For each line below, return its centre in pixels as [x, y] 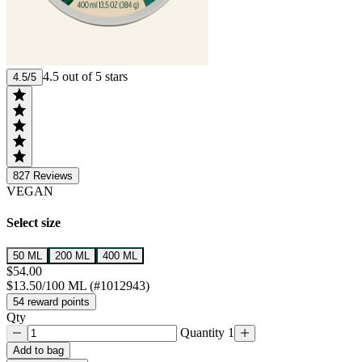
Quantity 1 [206, 333]
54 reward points [51, 302]
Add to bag [38, 351]
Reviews [53, 175]
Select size [34, 223]
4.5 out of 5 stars [85, 76]
